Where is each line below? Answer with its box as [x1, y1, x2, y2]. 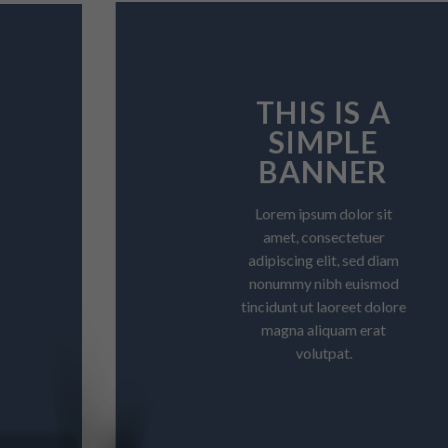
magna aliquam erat [160, 322, 288, 342]
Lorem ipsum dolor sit [153, 204, 295, 223]
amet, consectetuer [161, 227, 287, 247]
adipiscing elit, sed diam [147, 251, 301, 270]
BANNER [157, 151, 291, 190]
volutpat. [195, 346, 254, 365]
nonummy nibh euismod [147, 275, 301, 294]
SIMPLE [167, 121, 281, 159]
